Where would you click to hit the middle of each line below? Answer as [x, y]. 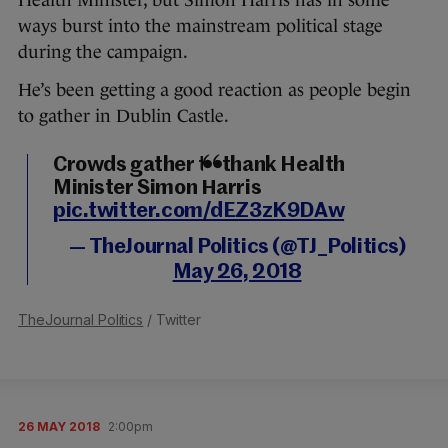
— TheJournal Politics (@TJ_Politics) [237, 247]
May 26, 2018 [237, 272]
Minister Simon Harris [157, 188]
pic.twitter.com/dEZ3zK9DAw [199, 211]
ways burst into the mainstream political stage [200, 26]
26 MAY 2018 [59, 426]
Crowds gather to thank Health [199, 165]
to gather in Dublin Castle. [123, 116]
